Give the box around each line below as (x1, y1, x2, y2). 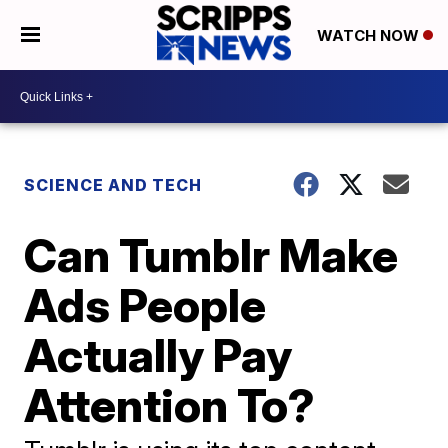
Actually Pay (24, 327, 293, 383)
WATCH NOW (316, 26, 423, 46)
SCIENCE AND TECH (24, 175, 203, 195)
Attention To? (24, 377, 316, 433)
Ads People (24, 277, 267, 333)
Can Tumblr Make (24, 227, 399, 283)
